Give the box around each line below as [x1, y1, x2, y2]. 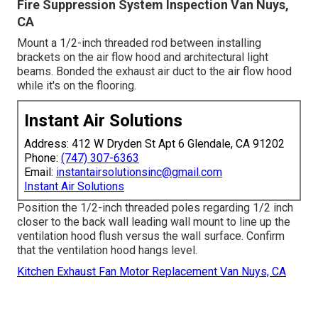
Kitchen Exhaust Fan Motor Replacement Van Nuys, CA [17, 264, 286, 278]
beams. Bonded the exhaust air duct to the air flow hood [17, 64, 292, 78]
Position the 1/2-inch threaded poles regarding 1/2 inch [17, 200, 293, 214]
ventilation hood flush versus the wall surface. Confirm [17, 229, 285, 243]
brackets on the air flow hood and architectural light [17, 50, 268, 64]
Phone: [24, 150, 61, 165]
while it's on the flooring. [17, 78, 136, 92]
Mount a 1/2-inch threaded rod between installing [17, 35, 261, 50]
